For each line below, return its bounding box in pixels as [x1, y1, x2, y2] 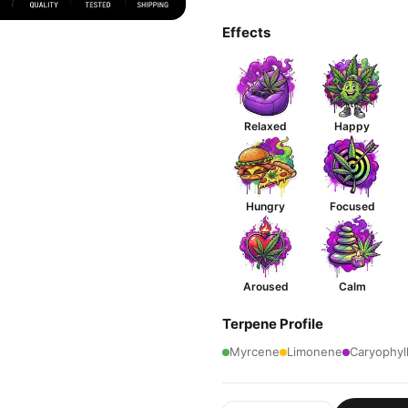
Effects [222, 24, 270, 41]
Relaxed [244, 119, 287, 133]
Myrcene [229, 344, 280, 359]
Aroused [242, 280, 289, 293]
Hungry [246, 199, 285, 213]
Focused [329, 199, 375, 213]
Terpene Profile [222, 315, 323, 332]
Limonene [287, 344, 342, 359]
